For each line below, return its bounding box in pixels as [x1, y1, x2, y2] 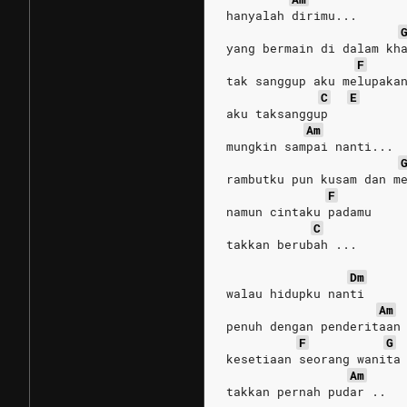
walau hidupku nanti [226, 285, 364, 302]
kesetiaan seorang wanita [226, 351, 401, 367]
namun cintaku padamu [226, 203, 372, 220]
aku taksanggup [226, 105, 328, 122]
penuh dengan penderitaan [226, 318, 401, 334]
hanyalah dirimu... [226, 7, 357, 24]
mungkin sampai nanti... [226, 138, 393, 154]
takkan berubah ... [226, 236, 357, 253]
